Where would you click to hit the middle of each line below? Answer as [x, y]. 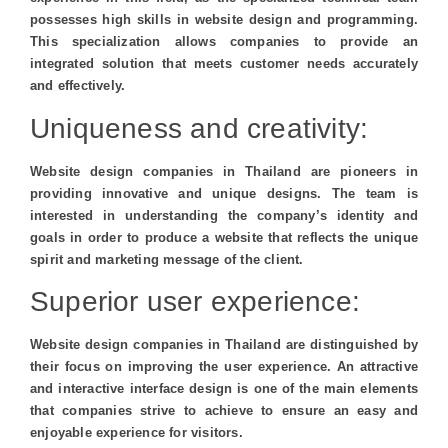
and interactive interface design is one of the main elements [224, 389]
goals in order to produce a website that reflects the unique [224, 237]
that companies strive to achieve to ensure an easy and [224, 411]
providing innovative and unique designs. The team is [224, 193]
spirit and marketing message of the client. [167, 259]
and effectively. [78, 86]
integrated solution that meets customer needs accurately [224, 64]
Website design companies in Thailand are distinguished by [224, 345]
